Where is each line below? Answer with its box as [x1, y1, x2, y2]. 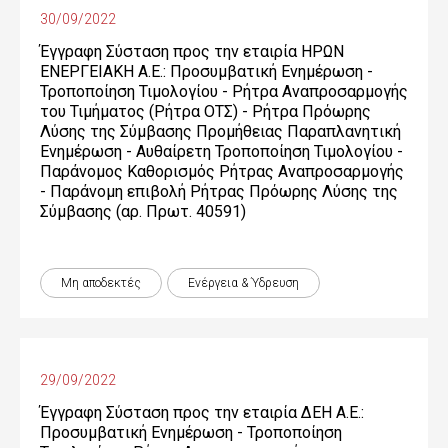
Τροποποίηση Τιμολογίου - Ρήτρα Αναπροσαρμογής [40, 82, 408, 101]
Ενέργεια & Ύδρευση [188, 276, 299, 290]
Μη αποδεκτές [61, 276, 141, 290]
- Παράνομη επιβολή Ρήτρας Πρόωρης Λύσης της [40, 182, 398, 201]
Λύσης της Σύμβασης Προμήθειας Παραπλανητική [40, 122, 401, 141]
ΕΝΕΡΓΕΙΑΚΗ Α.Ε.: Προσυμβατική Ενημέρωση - [40, 62, 373, 81]
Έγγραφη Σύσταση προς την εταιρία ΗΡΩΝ [40, 42, 344, 61]
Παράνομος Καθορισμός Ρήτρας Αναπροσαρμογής [40, 162, 404, 181]
